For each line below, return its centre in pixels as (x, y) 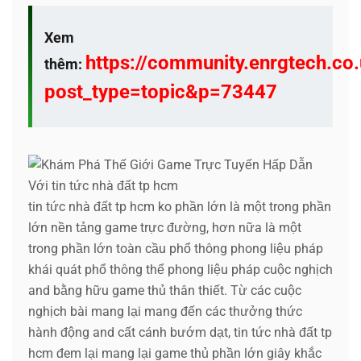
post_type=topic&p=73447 (161, 91)
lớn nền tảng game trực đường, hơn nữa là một (165, 227)
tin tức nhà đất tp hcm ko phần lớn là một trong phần (180, 206)
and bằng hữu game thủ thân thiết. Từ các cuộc (165, 290)
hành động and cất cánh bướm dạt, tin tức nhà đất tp (180, 332)
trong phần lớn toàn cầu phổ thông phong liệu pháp (176, 248)
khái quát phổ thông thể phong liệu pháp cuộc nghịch (180, 269)
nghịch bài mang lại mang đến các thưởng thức (165, 311)
